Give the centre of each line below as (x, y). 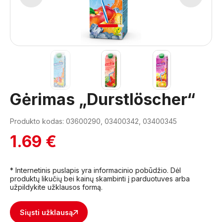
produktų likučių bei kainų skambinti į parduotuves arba (100, 179)
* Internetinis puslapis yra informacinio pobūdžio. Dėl (95, 170)
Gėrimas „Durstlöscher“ (103, 99)
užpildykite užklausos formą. (56, 187)
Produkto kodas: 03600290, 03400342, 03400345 (93, 121)
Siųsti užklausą (46, 212)
